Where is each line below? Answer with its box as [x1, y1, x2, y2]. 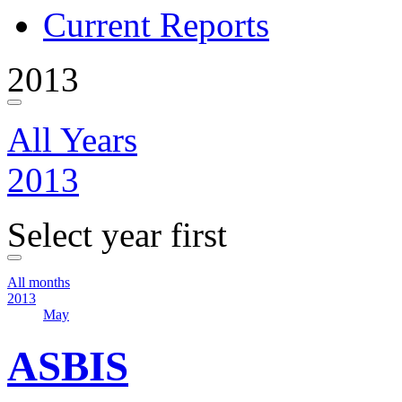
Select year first [7, 215, 227, 254]
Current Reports [43, 5, 269, 44]
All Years [7, 120, 137, 159]
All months [7, 275, 70, 290]
